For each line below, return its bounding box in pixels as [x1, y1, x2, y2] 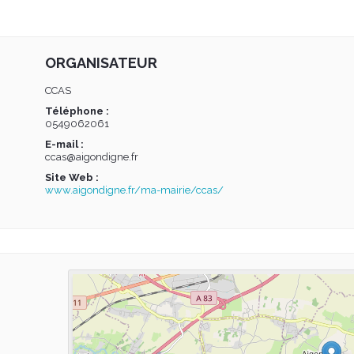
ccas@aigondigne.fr [44, 150, 138, 163]
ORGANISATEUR [44, 54, 157, 71]
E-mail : [44, 137, 84, 150]
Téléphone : [44, 104, 109, 117]
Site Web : [44, 171, 99, 183]
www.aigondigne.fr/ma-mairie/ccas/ [44, 183, 224, 196]
